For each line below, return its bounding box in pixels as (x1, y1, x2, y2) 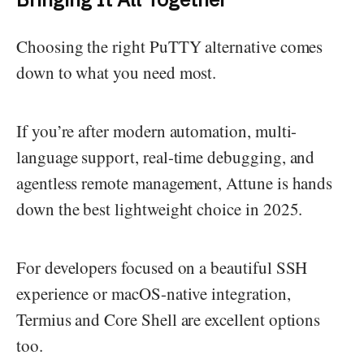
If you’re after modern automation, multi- (16, 119, 297, 143)
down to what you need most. (16, 61, 217, 84)
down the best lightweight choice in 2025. (16, 197, 303, 221)
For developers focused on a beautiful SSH (16, 256, 308, 279)
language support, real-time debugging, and (16, 145, 315, 169)
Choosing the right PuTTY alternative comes (16, 35, 323, 58)
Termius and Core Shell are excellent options (16, 308, 321, 331)
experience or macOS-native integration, (16, 282, 291, 305)
